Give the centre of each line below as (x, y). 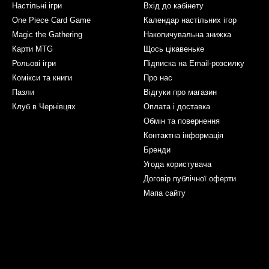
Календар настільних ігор (190, 20)
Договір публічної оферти (190, 179)
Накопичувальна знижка (187, 35)
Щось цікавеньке (174, 49)
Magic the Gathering (47, 35)
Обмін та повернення (182, 121)
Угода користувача (177, 165)
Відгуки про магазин (180, 92)
